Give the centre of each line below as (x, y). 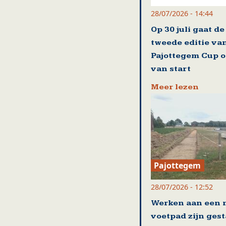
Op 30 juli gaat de (187, 29)
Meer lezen (175, 87)
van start (171, 69)
